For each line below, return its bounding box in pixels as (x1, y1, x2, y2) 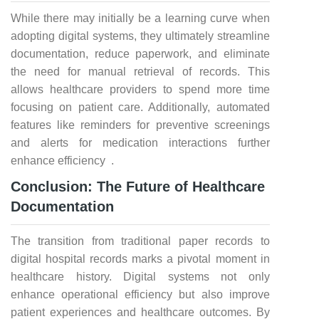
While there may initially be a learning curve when (11, 12, 270, 24)
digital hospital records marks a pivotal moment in (11, 253, 270, 265)
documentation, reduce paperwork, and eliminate (11, 48, 270, 60)
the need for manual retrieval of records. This (11, 66, 270, 78)
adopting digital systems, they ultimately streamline (11, 30, 270, 42)
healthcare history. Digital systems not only (11, 271, 270, 283)
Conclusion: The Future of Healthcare (11, 179, 265, 194)
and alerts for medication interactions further (11, 137, 270, 149)
